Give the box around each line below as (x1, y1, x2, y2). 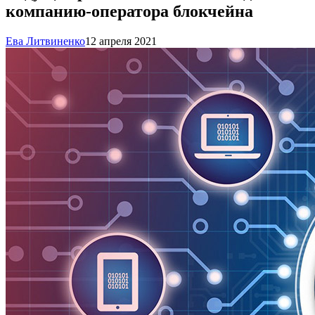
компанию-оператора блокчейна (6, 1, 253, 20)
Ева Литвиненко (6, 34, 85, 47)
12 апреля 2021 (85, 34, 157, 47)
